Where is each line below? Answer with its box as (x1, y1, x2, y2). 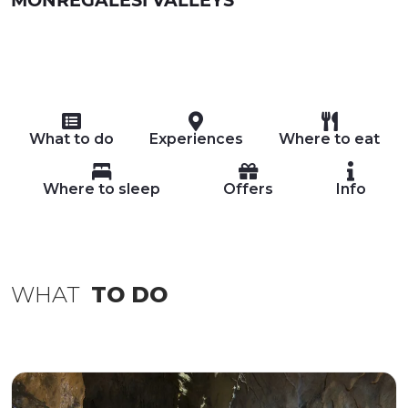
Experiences (148, 129, 243, 148)
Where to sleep (42, 179, 160, 198)
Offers (222, 179, 273, 198)
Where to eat (278, 129, 380, 148)
